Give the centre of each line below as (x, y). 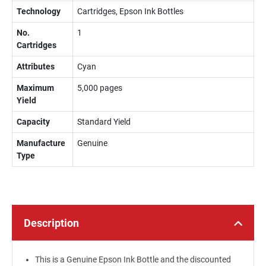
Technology (39, 11)
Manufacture (41, 143)
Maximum (35, 88)
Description (51, 223)
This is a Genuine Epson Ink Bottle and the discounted (133, 259)
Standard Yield (104, 122)
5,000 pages (100, 88)
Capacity (33, 122)
